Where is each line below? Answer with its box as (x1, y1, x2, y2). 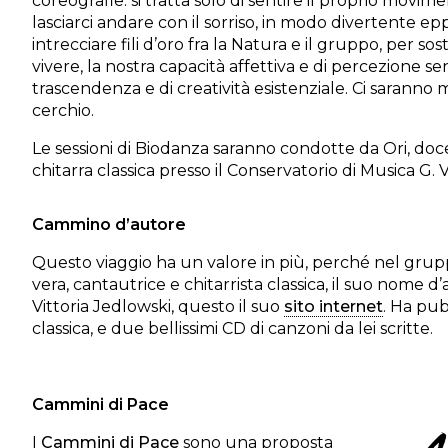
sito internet (284, 297, 383, 316)
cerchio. (32, 101, 94, 120)
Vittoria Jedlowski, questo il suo (32, 297, 284, 316)
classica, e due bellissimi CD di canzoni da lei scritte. (32, 319, 433, 338)
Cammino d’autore (32, 215, 186, 234)
